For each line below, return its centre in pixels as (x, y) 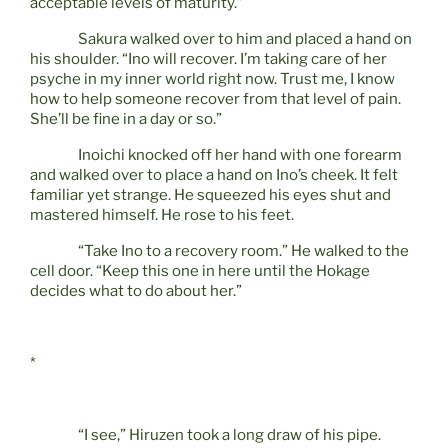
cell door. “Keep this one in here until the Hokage (200, 271)
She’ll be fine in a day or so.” (126, 119)
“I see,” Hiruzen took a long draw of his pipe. (229, 435)
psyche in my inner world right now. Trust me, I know (212, 79)
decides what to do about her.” (136, 291)
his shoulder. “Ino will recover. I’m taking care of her (208, 59)
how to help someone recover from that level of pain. (215, 99)
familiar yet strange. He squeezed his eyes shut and (210, 195)
